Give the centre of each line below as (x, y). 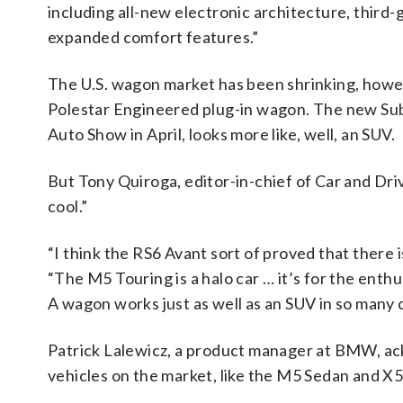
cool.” (68, 206)
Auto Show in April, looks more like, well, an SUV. (221, 134)
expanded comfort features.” (153, 37)
